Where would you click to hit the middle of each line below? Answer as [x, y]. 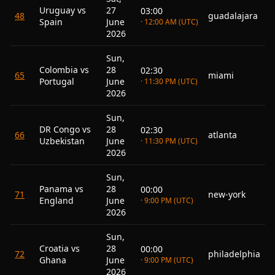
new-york [227, 194]
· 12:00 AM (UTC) [169, 22]
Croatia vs [60, 248]
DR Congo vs [65, 129]
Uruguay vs [63, 10]
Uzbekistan [62, 141]
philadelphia [234, 254]
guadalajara [233, 16]
